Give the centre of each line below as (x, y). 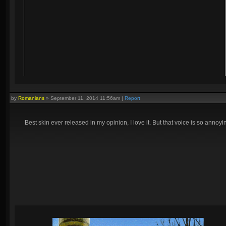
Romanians (31, 98)
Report (132, 98)
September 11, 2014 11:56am (85, 98)
